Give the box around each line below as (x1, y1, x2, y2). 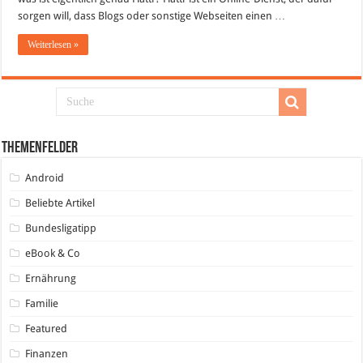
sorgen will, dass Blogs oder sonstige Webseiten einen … (18, 10, 286, 22)
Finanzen (25, 348, 69, 360)
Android (25, 172, 65, 184)
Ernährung (25, 272, 77, 284)
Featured (25, 322, 68, 335)
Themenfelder (2, 140, 79, 156)
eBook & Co (25, 247, 81, 259)
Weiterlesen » (28, 39, 79, 50)
